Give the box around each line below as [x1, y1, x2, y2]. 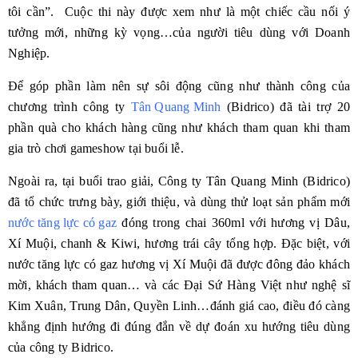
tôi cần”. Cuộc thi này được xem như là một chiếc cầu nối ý [8, 5, 350, 18]
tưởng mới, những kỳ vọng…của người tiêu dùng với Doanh [8, 26, 350, 39]
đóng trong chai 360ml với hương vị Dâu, [117, 216, 350, 229]
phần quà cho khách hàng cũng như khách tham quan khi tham [8, 121, 350, 134]
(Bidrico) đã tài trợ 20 [221, 100, 350, 113]
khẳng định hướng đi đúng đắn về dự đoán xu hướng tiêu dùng [8, 320, 350, 333]
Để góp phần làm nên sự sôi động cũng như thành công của [8, 79, 350, 93]
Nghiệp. [8, 46, 50, 60]
